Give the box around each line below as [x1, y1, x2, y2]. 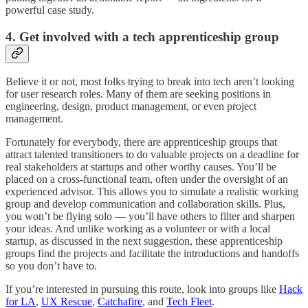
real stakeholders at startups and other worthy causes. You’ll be [5, 161, 276, 173]
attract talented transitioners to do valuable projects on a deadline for [5, 148, 299, 161]
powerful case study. [5, 3, 94, 16]
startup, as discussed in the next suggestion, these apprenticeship [5, 235, 283, 247]
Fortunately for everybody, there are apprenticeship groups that [5, 136, 277, 148]
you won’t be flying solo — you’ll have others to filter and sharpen [5, 210, 295, 223]
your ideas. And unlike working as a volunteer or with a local [5, 223, 270, 235]
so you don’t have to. [5, 260, 97, 272]
